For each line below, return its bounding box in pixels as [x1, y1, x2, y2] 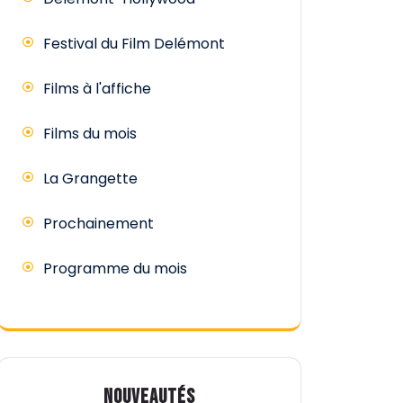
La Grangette [43, 167, 138, 189]
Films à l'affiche [43, 77, 151, 99]
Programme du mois [43, 257, 187, 279]
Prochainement [43, 212, 154, 234]
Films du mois [43, 122, 137, 144]
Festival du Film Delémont [43, 32, 225, 54]
